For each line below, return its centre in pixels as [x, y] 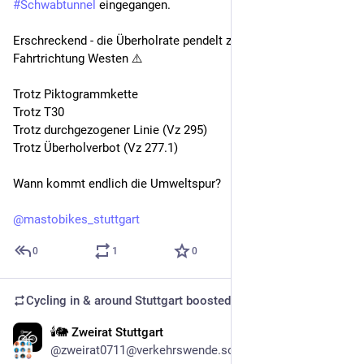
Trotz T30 [39, 113]
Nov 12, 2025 [308, 334]
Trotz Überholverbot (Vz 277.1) [95, 148]
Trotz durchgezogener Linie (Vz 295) [110, 130]
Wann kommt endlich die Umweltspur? [117, 184]
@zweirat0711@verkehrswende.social [152, 351]
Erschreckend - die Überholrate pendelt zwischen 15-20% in [172, 41]
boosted [207, 301]
